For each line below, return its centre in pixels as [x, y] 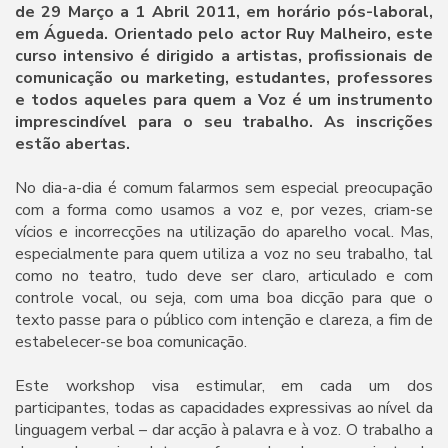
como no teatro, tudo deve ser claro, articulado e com [224, 275]
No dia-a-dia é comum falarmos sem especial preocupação [224, 187]
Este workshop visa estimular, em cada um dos [224, 385]
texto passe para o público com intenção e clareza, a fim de [224, 319]
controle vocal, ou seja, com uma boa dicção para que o [224, 297]
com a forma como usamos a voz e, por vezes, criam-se [224, 209]
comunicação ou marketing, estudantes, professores [224, 77]
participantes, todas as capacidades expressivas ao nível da [224, 407]
